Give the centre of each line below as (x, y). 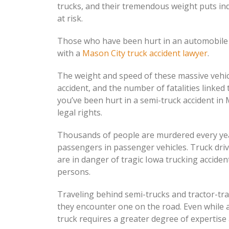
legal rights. (80, 112)
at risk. (70, 18)
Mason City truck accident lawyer (145, 53)
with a (70, 53)
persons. (74, 172)
